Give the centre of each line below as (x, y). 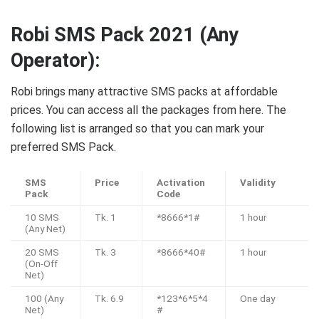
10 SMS (42, 218)
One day (257, 299)
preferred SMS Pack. (63, 147)
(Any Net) (45, 229)
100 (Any (44, 299)
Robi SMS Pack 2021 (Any (125, 35)
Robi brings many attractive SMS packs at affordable (144, 92)
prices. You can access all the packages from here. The (148, 110)
